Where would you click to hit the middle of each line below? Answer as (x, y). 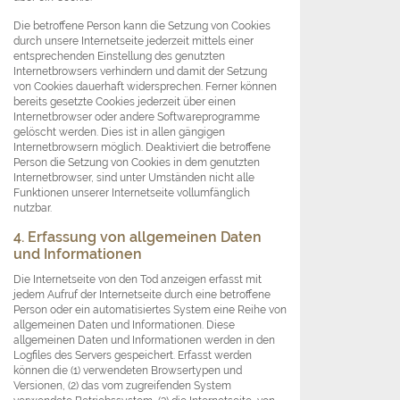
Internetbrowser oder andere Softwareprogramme (137, 117)
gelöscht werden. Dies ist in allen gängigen (119, 132)
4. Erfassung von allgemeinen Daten (137, 237)
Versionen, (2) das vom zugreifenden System (122, 386)
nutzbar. (33, 208)
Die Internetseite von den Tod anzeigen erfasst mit (137, 279)
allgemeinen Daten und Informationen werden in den (144, 340)
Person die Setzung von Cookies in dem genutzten (137, 162)
